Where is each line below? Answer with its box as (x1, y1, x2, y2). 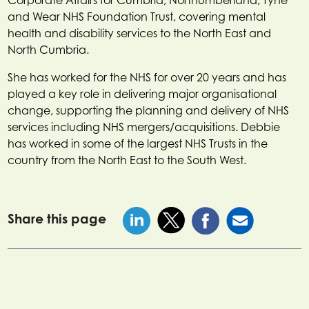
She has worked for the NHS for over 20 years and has (8, 70, 287, 84)
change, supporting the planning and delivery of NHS (8, 103, 290, 117)
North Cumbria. (8, 42, 90, 57)
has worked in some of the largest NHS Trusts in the (8, 136, 268, 150)
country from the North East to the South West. (8, 152, 247, 167)
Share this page (8, 210, 107, 227)
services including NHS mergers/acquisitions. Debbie (8, 119, 281, 134)
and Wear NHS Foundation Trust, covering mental (8, 9, 266, 23)
